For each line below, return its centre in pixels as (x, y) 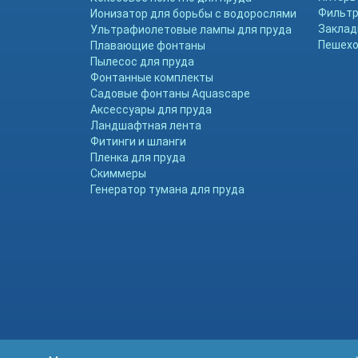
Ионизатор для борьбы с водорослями (194, 14)
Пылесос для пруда (143, 62)
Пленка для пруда (138, 157)
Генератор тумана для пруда (168, 189)
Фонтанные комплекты (152, 78)
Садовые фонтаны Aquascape (171, 93)
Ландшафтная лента (146, 125)
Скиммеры (119, 173)
